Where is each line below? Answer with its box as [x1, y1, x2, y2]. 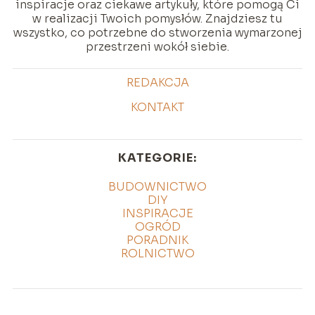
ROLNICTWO [120, 245, 195, 261]
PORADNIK [127, 232, 188, 247]
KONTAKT [131, 99, 184, 115]
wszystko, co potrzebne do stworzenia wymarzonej [13, 25, 302, 40]
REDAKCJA [126, 75, 189, 90]
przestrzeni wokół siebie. [86, 39, 229, 54]
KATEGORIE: [118, 150, 197, 165]
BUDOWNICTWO [108, 179, 207, 194]
